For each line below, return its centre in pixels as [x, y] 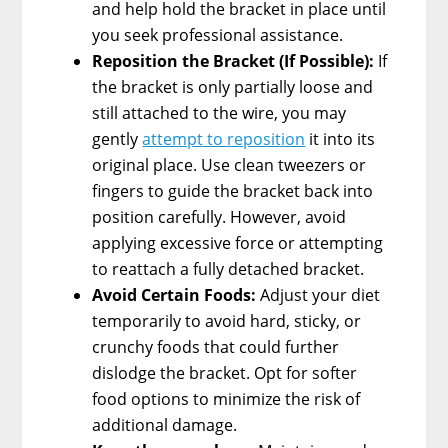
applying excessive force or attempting [238, 242]
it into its [340, 138]
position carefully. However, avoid [219, 216]
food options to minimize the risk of [226, 398]
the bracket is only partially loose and [233, 86]
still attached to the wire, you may [219, 112]
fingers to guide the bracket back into [233, 190]
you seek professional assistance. [218, 34]
